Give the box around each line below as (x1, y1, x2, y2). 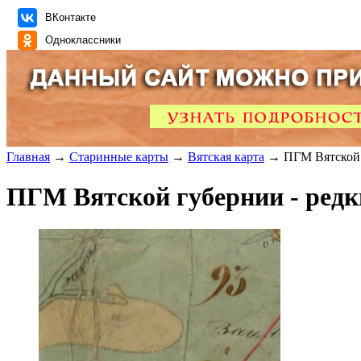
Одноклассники (45, 34, 121, 47)
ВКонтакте (45, 11, 96, 24)
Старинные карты (69, 150, 168, 164)
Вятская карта (188, 150, 264, 164)
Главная (6, 150, 50, 164)
